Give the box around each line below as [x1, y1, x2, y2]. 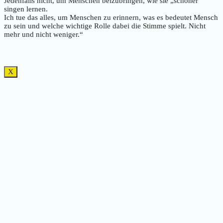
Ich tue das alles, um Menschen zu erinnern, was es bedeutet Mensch [4, 13, 218, 22]
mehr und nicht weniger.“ [4, 30, 83, 39]
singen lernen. [4, 5, 48, 13]
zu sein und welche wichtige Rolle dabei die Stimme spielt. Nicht [4, 22, 206, 30]
